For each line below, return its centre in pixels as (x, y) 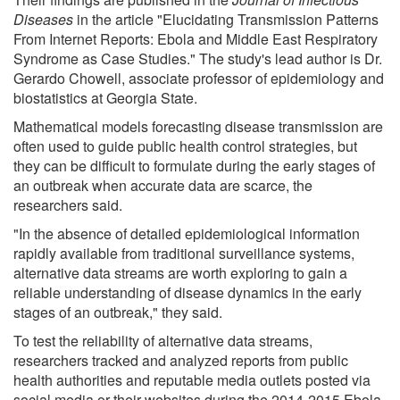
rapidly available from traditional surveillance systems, (184, 253)
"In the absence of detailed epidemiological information (187, 233)
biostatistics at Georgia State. (105, 97)
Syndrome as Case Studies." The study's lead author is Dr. (198, 58)
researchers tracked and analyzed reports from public (181, 360)
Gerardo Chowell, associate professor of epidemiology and (199, 78)
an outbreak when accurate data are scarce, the (163, 185)
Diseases (43, 19)
